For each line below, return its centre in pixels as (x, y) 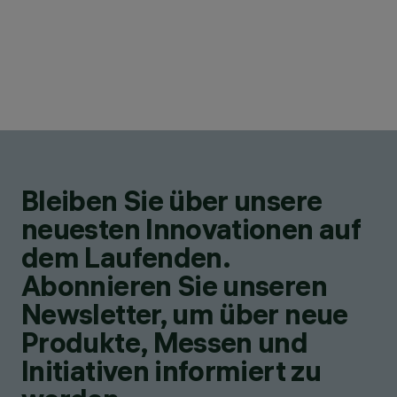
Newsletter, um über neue (185, 314)
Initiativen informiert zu (171, 371)
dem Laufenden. (126, 257)
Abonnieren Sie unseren (174, 286)
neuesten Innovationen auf (191, 229)
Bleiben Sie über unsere (172, 201)
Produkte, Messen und (165, 343)
